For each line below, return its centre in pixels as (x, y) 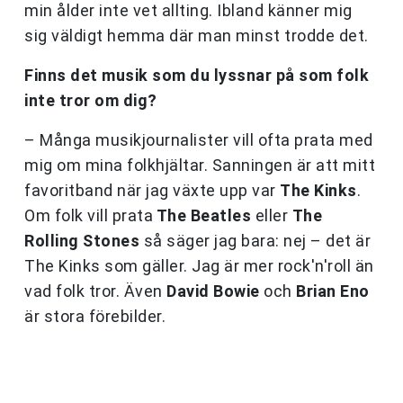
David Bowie (213, 291)
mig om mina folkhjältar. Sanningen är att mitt (200, 166)
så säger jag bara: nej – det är (255, 241)
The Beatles (202, 216)
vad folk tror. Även (95, 291)
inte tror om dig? (91, 101)
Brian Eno (331, 291)
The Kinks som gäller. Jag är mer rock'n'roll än (199, 266)
